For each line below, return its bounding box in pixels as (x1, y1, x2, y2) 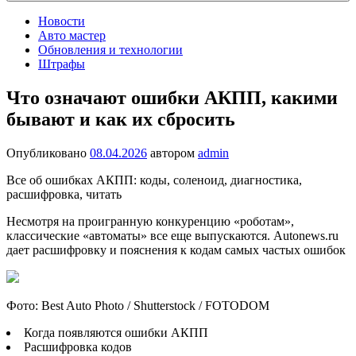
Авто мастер (38, 29, 106, 42)
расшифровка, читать (6, 187, 122, 201)
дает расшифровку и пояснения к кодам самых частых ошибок (6, 242, 346, 257)
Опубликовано (6, 145, 90, 160)
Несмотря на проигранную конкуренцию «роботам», (6, 214, 294, 228)
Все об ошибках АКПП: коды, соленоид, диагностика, (6, 172, 302, 187)
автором (147, 145, 198, 160)
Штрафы (38, 57, 85, 71)
